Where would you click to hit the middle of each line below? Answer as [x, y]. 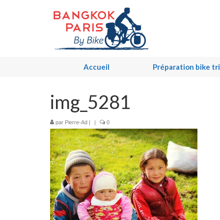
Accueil [96, 67]
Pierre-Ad [76, 122]
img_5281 [90, 102]
